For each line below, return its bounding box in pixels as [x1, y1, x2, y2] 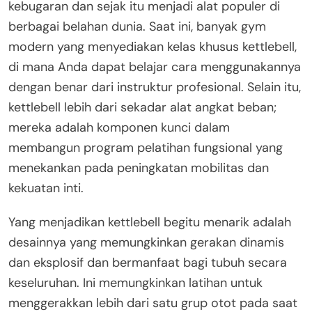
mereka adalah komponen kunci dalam [8, 118, 230, 136]
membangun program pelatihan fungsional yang [8, 139, 283, 156]
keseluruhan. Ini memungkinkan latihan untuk [8, 274, 263, 291]
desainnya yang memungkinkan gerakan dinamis [8, 233, 284, 251]
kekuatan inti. [8, 179, 84, 196]
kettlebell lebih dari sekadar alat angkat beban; [8, 98, 276, 116]
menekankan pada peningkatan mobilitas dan [8, 159, 269, 176]
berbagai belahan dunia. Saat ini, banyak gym [8, 17, 266, 35]
